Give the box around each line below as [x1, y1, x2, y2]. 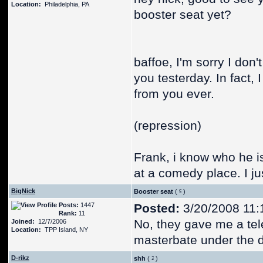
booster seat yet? [134, 8, 231, 22]
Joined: [11, 218, 35, 225]
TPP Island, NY [41, 226, 88, 233]
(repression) [134, 119, 201, 133]
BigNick [11, 187, 35, 194]
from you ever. [134, 87, 214, 101]
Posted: [134, 201, 180, 215]
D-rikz [11, 254, 29, 261]
